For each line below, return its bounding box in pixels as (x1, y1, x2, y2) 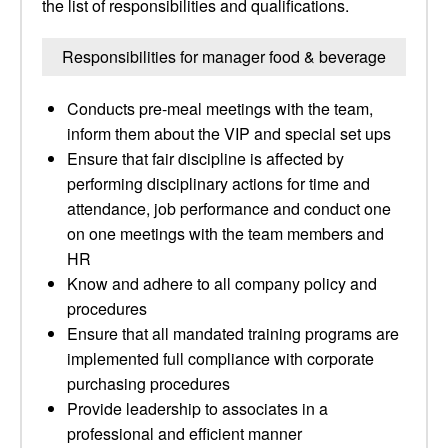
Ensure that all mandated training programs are (67, 322, 399, 345)
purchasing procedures (67, 372, 230, 395)
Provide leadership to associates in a (67, 397, 328, 420)
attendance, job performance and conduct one (67, 197, 391, 220)
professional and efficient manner (67, 422, 302, 445)
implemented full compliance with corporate (67, 347, 374, 370)
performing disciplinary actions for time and (67, 172, 370, 195)
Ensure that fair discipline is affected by (67, 147, 344, 170)
